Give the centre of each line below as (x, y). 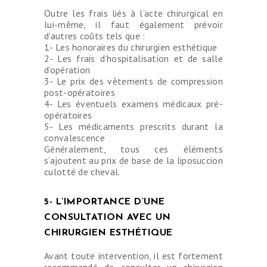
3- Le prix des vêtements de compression (133, 81)
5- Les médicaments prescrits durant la (133, 127)
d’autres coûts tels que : (95, 36)
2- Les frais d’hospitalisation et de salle (133, 59)
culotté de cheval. (82, 172)
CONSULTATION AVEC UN (107, 218)
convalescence (74, 138)
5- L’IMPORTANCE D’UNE (105, 202)
